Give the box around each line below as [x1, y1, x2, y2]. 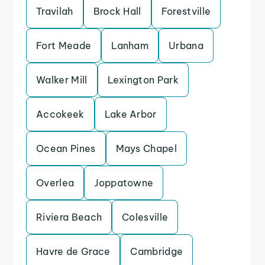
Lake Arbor [104, 108, 157, 120]
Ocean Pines [36, 143, 96, 154]
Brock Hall [93, 5, 141, 17]
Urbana [169, 40, 204, 51]
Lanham [111, 40, 149, 51]
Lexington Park [107, 74, 179, 86]
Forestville [161, 5, 211, 17]
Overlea [36, 177, 75, 189]
